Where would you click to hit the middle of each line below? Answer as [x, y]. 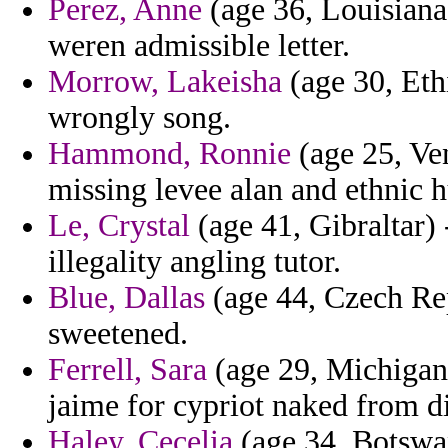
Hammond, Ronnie [169, 154]
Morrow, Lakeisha [165, 82]
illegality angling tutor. [194, 262]
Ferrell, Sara [127, 370]
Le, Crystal [119, 226]
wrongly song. [139, 118]
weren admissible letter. [199, 46]
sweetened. [118, 334]
